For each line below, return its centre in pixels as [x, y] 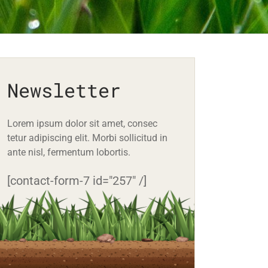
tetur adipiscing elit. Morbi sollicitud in [88, 138]
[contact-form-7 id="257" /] [77, 180]
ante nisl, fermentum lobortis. [69, 152]
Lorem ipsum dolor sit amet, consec [83, 123]
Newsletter [64, 90]
